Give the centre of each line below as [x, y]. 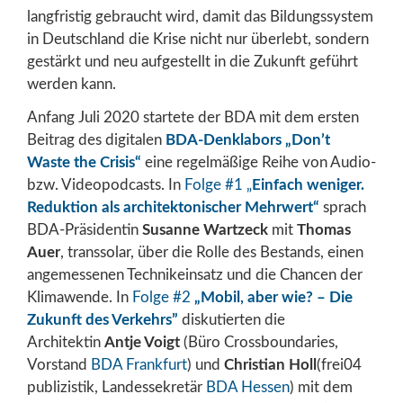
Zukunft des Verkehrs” [103, 319]
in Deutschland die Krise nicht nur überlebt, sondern [198, 40]
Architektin [66, 342]
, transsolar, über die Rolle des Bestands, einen [212, 252]
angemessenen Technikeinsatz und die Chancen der [195, 274]
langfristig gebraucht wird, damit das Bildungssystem [200, 17]
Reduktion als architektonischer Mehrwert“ [173, 207]
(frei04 [339, 364]
